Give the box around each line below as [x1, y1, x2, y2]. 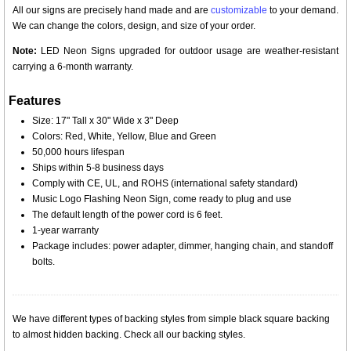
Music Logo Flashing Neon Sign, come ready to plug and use [32, 194, 291, 204]
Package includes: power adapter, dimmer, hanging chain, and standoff [32, 241, 333, 251]
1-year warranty [32, 225, 99, 236]
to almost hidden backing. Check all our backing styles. [13, 329, 245, 340]
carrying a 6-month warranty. [13, 61, 133, 72]
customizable [211, 5, 267, 16]
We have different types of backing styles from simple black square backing [13, 313, 330, 324]
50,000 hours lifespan [32, 147, 125, 157]
